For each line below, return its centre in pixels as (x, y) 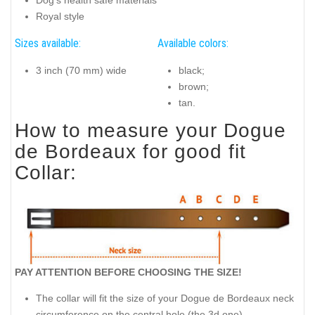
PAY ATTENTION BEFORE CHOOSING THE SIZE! (128, 272)
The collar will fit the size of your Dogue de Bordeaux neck (165, 298)
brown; (194, 86)
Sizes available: (48, 44)
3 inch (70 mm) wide (81, 70)
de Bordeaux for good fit (130, 152)
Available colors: (193, 44)
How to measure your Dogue (150, 131)
